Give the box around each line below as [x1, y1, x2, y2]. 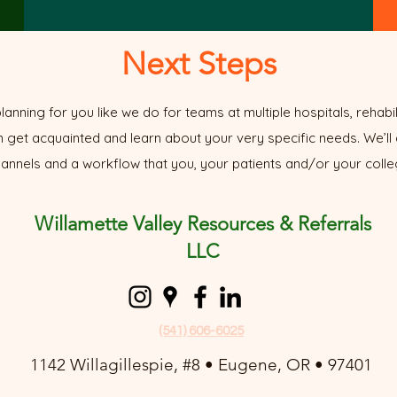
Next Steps [121, 44, 276, 82]
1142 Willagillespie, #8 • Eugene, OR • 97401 [29, 354, 372, 375]
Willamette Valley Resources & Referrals [34, 212, 371, 236]
